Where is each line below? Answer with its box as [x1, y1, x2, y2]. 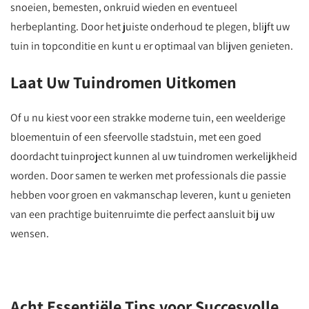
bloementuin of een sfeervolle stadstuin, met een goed [10, 130, 261, 144]
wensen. [10, 226, 49, 241]
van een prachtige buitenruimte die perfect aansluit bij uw [10, 207, 275, 221]
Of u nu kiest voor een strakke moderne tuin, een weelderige [10, 110, 286, 125]
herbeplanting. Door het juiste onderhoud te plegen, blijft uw [10, 19, 290, 34]
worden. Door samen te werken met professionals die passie [10, 168, 286, 183]
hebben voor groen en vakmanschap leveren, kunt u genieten [10, 188, 291, 202]
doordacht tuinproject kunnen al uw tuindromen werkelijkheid [10, 149, 297, 163]
